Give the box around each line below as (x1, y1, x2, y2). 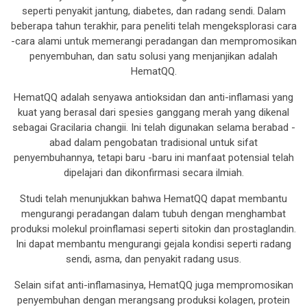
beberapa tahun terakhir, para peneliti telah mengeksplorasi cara (10, 20, 297, 33)
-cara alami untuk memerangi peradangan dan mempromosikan (10, 35, 297, 48)
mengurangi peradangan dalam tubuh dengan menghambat (21, 208, 286, 221)
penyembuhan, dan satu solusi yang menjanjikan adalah (29, 50, 278, 63)
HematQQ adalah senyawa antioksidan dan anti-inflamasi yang (14, 91, 293, 104)
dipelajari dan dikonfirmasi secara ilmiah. (63, 167, 244, 180)
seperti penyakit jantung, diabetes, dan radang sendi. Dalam (21, 5, 286, 18)
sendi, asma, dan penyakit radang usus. (66, 253, 241, 266)
